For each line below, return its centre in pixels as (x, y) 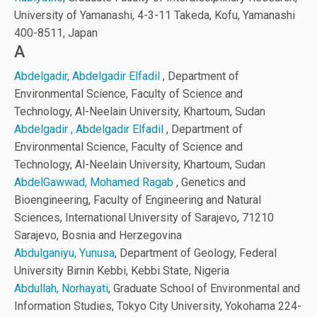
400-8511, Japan (56, 33)
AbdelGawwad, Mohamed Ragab (95, 183)
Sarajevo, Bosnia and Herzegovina (98, 236)
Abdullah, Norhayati (61, 289)
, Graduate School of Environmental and (204, 289)
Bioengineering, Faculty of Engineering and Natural (138, 200)
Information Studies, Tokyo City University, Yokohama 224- (158, 306)
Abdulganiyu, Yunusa (64, 253)
